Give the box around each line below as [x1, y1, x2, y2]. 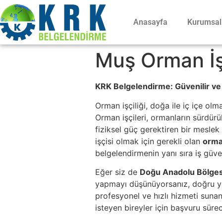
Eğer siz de [95, 167, 140, 177]
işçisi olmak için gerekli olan [95, 136, 203, 146]
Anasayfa [133, 17, 167, 27]
